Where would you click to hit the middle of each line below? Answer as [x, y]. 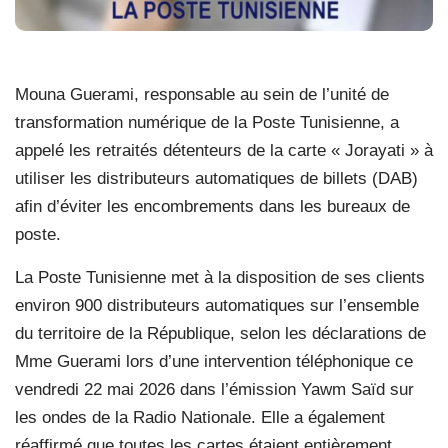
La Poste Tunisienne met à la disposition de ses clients [220, 277]
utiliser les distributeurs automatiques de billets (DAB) [216, 178]
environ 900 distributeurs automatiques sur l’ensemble [217, 305]
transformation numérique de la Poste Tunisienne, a [207, 122]
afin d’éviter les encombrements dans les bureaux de [212, 206]
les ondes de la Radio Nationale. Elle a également [200, 417]
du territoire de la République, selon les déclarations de [220, 333]
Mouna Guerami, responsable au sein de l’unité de [202, 94]
